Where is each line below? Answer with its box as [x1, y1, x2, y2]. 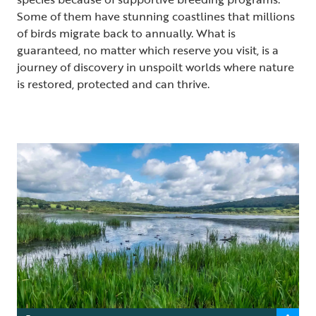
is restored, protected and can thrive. [17, 75, 209, 92]
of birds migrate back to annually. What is [17, 24, 236, 42]
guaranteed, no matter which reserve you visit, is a [17, 41, 279, 59]
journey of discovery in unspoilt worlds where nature [17, 58, 294, 75]
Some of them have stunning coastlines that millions [17, 7, 295, 25]
